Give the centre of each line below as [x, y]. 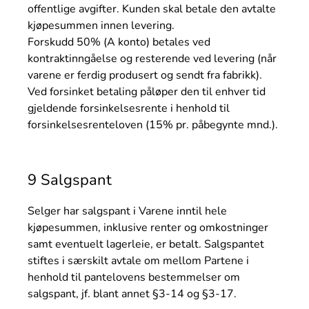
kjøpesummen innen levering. [101, 26]
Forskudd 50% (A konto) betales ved [119, 42]
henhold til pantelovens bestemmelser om [134, 277]
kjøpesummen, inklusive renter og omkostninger [148, 227]
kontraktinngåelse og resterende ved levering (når [152, 59]
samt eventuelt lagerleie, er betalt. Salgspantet [146, 244]
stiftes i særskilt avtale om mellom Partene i [138, 260]
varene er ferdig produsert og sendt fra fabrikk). [145, 76]
